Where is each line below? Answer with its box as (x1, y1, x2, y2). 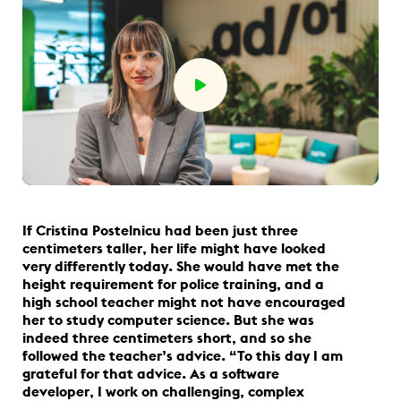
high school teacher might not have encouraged (22, 292, 346, 311)
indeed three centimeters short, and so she (22, 328, 311, 346)
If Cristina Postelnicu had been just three (22, 220, 298, 239)
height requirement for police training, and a (22, 274, 324, 293)
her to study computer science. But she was (22, 310, 314, 328)
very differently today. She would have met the (22, 256, 339, 275)
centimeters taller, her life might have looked (22, 238, 326, 257)
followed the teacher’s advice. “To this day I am (22, 346, 343, 364)
